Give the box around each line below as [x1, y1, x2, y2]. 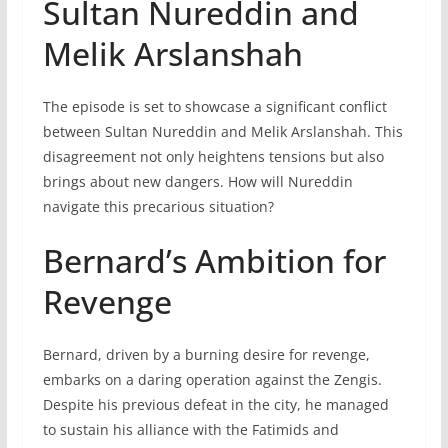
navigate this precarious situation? [42, 197, 274, 217]
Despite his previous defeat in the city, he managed [42, 395, 389, 415]
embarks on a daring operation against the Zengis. [42, 370, 382, 390]
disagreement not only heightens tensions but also [42, 147, 384, 167]
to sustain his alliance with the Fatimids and [42, 420, 339, 440]
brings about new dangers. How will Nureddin [42, 172, 353, 192]
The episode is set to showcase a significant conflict [42, 97, 387, 117]
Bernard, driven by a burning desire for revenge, [42, 345, 370, 365]
